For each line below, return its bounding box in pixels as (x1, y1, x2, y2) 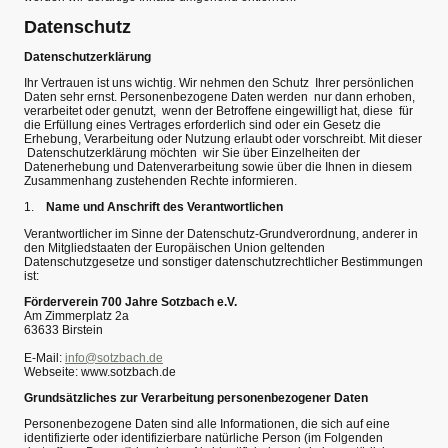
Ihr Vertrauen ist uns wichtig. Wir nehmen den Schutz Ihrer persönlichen (24, 76, 414, 90)
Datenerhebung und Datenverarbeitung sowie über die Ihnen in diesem (24, 160, 412, 174)
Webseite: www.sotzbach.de (24, 364, 176, 379)
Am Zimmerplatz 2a (24, 308, 129, 323)
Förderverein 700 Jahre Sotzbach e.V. (24, 294, 237, 309)
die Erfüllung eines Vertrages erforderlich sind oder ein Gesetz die (24, 118, 381, 132)
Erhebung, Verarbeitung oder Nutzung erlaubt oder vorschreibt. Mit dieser (24, 132, 422, 146)
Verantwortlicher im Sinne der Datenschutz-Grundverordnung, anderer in (24, 226, 418, 241)
